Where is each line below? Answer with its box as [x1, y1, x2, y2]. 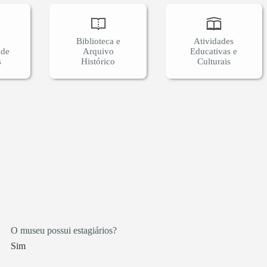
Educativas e [190, 46, 238, 56]
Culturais [197, 56, 231, 66]
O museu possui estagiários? [10, 225, 117, 236]
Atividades [194, 36, 234, 46]
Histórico [81, 56, 116, 66]
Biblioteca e [76, 36, 120, 46]
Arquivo [82, 46, 114, 56]
